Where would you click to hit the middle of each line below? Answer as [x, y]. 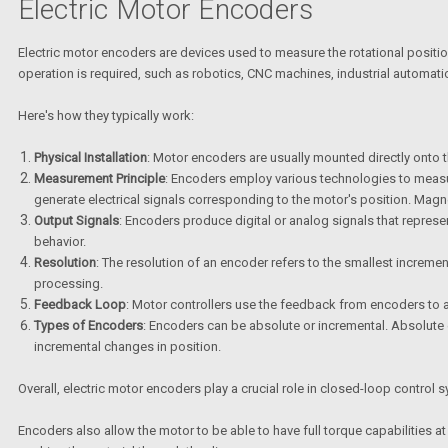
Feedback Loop [79, 304]
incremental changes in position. [127, 346]
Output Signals [76, 220]
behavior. [59, 241]
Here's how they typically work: [105, 115]
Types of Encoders [88, 325]
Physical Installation [90, 157]
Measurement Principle [99, 178]
